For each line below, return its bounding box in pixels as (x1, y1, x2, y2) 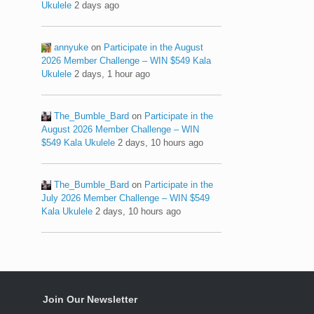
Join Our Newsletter (43, 293, 137, 305)
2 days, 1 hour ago (74, 68, 151, 79)
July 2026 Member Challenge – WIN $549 (41, 192, 210, 203)
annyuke (54, 41, 89, 53)
